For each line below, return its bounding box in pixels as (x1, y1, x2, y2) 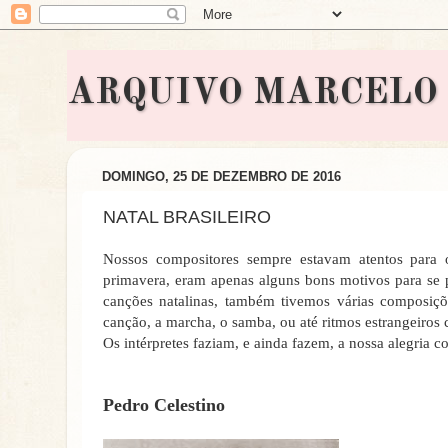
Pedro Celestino (103, 395, 225, 415)
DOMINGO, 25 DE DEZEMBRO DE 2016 (102, 169, 341, 185)
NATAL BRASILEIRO (103, 206, 271, 227)
